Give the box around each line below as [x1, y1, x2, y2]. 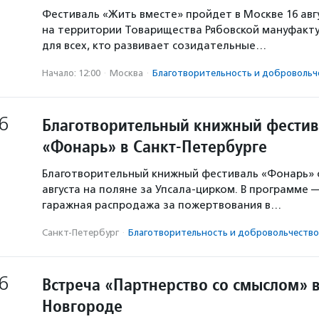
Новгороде [42, 295, 122, 317]
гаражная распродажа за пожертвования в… [42, 199, 281, 211]
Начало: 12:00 [42, 68, 100, 78]
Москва [110, 68, 143, 78]
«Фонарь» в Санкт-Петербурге [42, 135, 267, 157]
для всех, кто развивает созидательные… [42, 39, 266, 52]
